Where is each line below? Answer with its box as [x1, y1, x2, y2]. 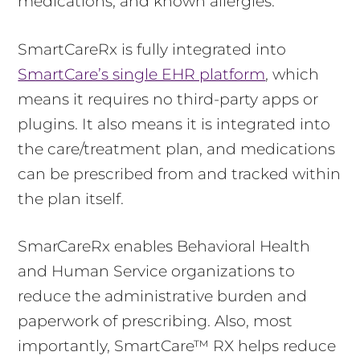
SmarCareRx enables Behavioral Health [18, 237, 311, 256]
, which [265, 64, 320, 84]
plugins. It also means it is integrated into [18, 114, 331, 133]
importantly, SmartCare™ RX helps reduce [18, 337, 337, 356]
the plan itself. [18, 189, 125, 208]
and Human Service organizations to [18, 262, 296, 281]
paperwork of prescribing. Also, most [18, 312, 293, 331]
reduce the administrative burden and [18, 287, 308, 306]
